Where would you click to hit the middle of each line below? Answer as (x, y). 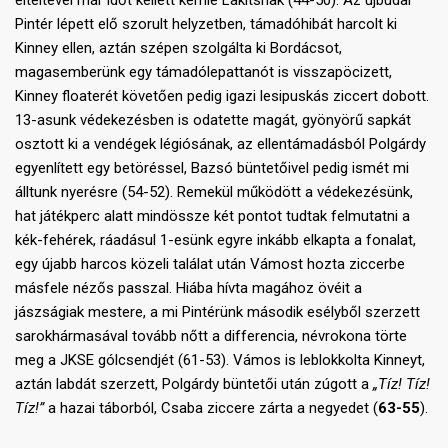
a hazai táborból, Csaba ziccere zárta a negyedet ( (211, 408)
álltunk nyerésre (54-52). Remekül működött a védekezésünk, (214, 192)
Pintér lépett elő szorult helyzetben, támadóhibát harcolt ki (206, 24)
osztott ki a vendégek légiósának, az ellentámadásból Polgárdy (220, 144)
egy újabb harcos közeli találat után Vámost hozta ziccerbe (210, 264)
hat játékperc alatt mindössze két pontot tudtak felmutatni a (212, 216)
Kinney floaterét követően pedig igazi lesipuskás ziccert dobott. (222, 96)
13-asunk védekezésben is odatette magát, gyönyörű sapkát (213, 120)
